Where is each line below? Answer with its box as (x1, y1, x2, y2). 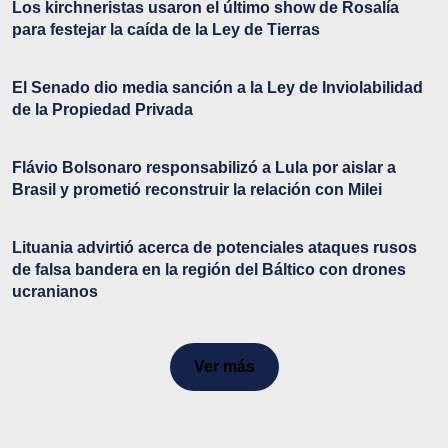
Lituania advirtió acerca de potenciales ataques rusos (12, 238, 417, 256)
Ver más (193, 357, 255, 375)
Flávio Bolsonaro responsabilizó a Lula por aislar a (12, 158, 396, 176)
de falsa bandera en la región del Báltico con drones (12, 260, 406, 278)
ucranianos (12, 282, 98, 300)
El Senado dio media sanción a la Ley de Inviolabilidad (12, 78, 423, 96)
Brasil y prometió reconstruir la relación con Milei (12, 180, 382, 198)
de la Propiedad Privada (12, 100, 193, 118)
